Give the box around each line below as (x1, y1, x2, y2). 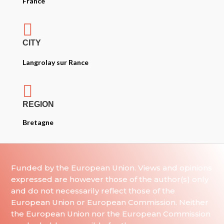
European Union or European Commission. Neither (11, 197, 209, 207)
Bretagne (22, 118, 53, 126)
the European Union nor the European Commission (11, 209, 211, 218)
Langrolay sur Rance (22, 58, 88, 66)
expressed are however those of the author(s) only (11, 174, 209, 184)
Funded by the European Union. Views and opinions (11, 163, 212, 172)
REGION (22, 100, 54, 108)
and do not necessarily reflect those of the (11, 186, 175, 195)
